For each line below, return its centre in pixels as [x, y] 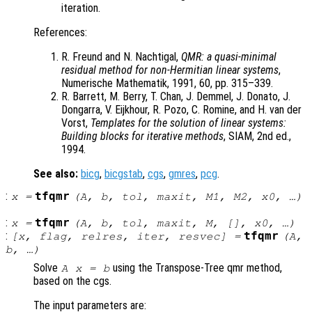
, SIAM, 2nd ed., [257, 136]
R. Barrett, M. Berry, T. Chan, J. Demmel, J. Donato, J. [176, 97]
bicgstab [124, 174]
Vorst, [76, 123]
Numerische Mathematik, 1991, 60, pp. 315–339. [167, 84]
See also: [56, 174]
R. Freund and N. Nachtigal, [121, 57]
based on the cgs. [72, 281]
